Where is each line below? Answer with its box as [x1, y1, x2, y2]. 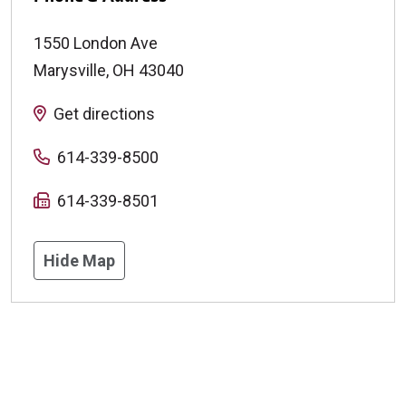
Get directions [53, 104, 155, 124]
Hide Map [43, 251, 115, 271]
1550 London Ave [34, 34, 158, 53]
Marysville [34, 61, 106, 81]
